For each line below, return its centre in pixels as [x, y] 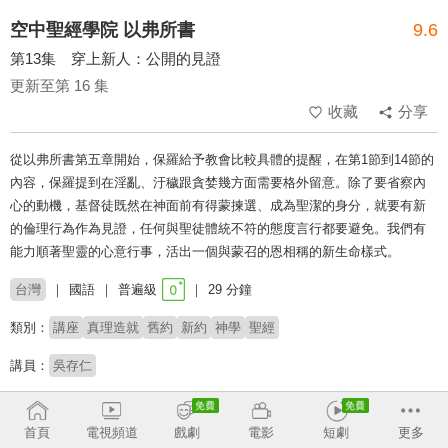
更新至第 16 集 [59, 86]
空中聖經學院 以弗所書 [102, 30]
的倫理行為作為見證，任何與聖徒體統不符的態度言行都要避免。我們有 [218, 229]
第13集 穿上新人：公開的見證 [115, 59]
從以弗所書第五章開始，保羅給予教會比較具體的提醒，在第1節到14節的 [222, 160]
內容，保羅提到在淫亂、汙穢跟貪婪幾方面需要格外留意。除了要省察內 [218, 183]
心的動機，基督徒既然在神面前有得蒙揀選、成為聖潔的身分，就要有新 [218, 206]
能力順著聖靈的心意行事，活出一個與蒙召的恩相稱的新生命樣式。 [205, 252]
